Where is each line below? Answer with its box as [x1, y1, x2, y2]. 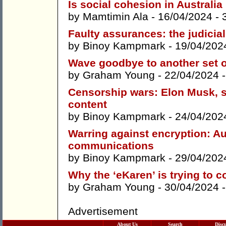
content [68, 98, 107, 110]
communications [68, 140, 154, 152]
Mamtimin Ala [83, 11, 148, 23]
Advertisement [68, 205, 138, 217]
